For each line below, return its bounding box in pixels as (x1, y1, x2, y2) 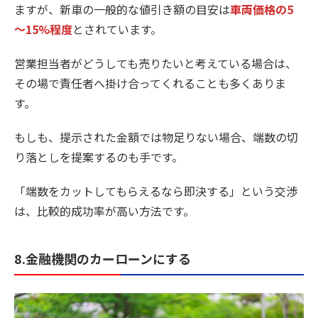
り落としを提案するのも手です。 (14, 148, 183, 165)
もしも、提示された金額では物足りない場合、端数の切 (14, 128, 298, 146)
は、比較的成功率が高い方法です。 (14, 202, 194, 219)
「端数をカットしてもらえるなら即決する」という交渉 (14, 182, 297, 199)
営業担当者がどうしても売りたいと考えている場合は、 (14, 54, 297, 72)
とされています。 (72, 20, 162, 38)
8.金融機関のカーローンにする (14, 248, 191, 268)
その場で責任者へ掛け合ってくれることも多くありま (14, 74, 286, 92)
